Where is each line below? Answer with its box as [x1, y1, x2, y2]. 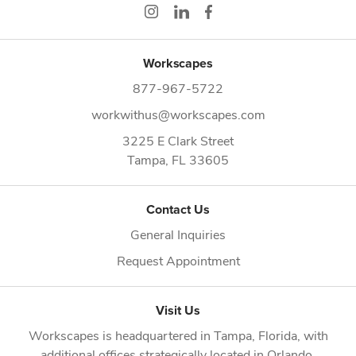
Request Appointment [116, 251, 240, 269]
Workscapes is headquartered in [28, 326, 214, 343]
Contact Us [146, 199, 210, 219]
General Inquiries [130, 225, 226, 242]
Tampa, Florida [213, 326, 297, 343]
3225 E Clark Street [122, 131, 234, 149]
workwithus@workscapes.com [91, 105, 265, 122]
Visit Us [156, 300, 200, 319]
